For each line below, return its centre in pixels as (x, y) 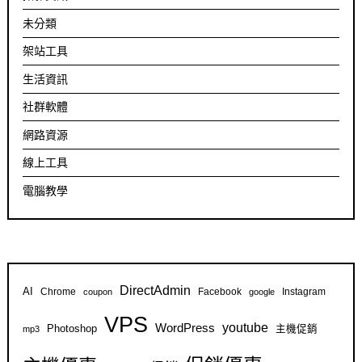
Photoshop (72, 329)
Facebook (220, 292)
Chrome (59, 292)
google (262, 292)
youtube (246, 328)
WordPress (185, 328)
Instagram (304, 292)
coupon (98, 292)
